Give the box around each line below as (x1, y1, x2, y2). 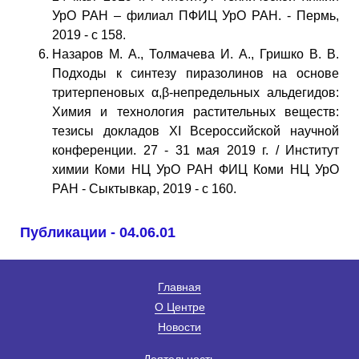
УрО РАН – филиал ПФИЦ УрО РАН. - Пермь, (52, 8, 339, 22)
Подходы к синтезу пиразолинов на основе (52, 66, 339, 80)
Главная (158, 280, 201, 293)
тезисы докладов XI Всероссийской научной (52, 123, 339, 138)
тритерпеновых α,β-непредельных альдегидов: (52, 85, 339, 99)
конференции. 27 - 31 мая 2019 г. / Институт (52, 143, 339, 157)
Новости (158, 320, 201, 333)
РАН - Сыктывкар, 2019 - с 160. (52, 181, 236, 196)
